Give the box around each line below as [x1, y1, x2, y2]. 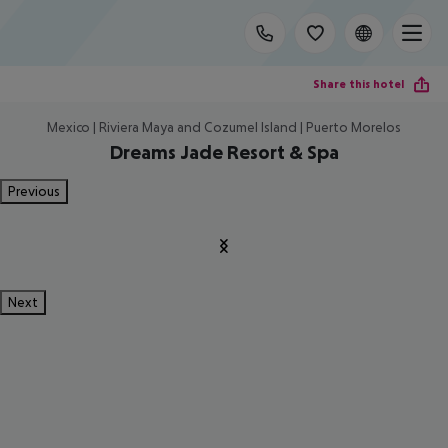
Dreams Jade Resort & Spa [109, 141, 339, 163]
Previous [8, 183, 60, 199]
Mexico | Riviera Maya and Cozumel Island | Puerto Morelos [47, 119, 401, 135]
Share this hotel [313, 76, 404, 91]
